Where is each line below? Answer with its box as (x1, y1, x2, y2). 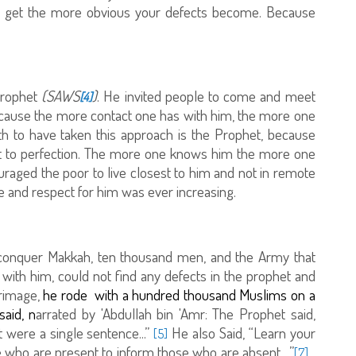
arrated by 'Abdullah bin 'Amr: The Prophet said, (36, 303, 315, 323)
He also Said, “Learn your (168, 322, 315, 342)
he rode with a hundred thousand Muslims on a (39, 284, 315, 304)
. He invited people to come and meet (97, 85, 315, 106)
